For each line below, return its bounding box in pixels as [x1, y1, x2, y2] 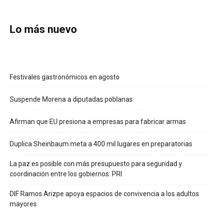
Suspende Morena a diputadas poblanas [10, 95, 133, 104]
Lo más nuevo [10, 23, 77, 36]
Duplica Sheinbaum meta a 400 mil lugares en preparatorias [10, 140, 192, 148]
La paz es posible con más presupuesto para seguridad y [10, 160, 182, 168]
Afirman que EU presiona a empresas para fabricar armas [10, 118, 186, 126]
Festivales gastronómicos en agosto [10, 73, 120, 81]
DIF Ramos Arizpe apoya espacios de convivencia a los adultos [10, 190, 199, 198]
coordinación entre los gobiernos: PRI [10, 170, 122, 178]
